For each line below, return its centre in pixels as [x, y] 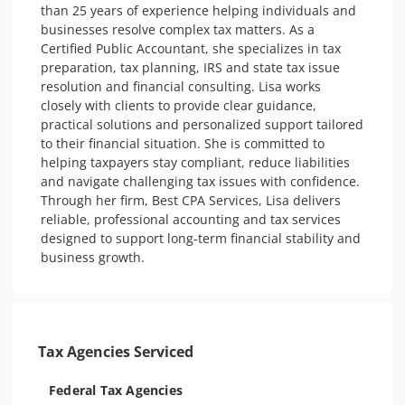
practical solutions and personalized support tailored [202, 124]
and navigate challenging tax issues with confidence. [200, 181]
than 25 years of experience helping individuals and [198, 10]
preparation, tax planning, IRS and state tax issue [190, 67]
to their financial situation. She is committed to [183, 143]
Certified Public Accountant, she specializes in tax [191, 48]
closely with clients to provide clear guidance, [179, 105]
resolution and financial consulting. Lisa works [181, 86]
